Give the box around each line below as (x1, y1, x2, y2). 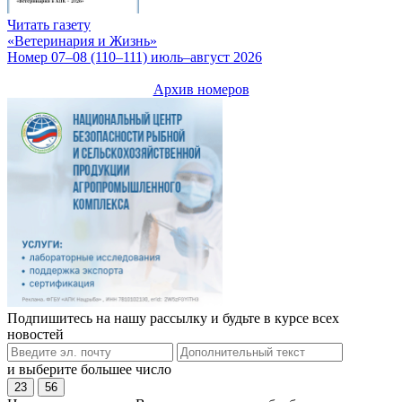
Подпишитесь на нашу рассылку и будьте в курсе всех (7, 310, 339, 326)
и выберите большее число (7, 361, 171, 377)
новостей (7, 326, 64, 342)
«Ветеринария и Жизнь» (7, 33, 157, 49)
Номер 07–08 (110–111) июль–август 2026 (7, 49, 262, 66)
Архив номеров (153, 82, 249, 98)
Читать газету (7, 17, 91, 33)
